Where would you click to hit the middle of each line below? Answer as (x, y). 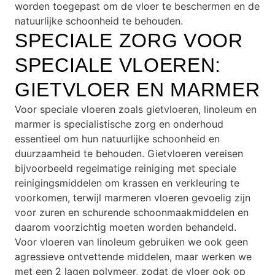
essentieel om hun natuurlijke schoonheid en (117, 139)
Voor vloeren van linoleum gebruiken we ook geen (131, 242)
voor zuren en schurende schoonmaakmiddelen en (132, 212)
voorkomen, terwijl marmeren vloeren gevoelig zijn (133, 198)
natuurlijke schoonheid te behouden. (99, 21)
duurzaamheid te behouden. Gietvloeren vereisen (129, 153)
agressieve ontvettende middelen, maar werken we (133, 257)
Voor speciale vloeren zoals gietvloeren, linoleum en (136, 109)
